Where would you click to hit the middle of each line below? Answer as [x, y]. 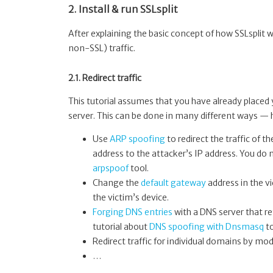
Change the [117, 183]
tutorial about [121, 226]
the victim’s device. [131, 197]
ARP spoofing [137, 139]
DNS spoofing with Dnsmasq [207, 226]
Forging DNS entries [133, 212]
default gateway [173, 183]
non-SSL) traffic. [102, 48]
